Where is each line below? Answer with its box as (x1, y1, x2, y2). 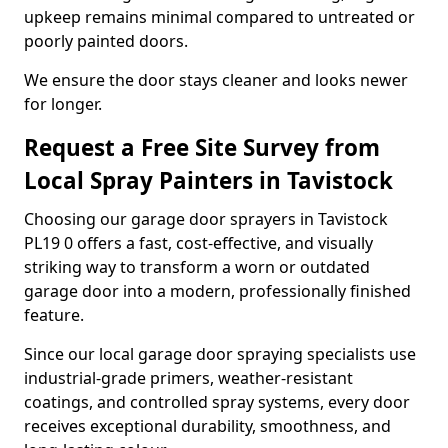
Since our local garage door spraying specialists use (24, 343, 416, 365)
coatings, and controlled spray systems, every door (24, 391, 410, 413)
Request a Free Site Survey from (24, 132, 380, 163)
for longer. (24, 93, 102, 115)
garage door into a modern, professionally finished (24, 280, 411, 302)
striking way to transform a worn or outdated (24, 256, 370, 278)
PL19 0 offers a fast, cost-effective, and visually (24, 232, 373, 254)
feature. (24, 304, 84, 326)
